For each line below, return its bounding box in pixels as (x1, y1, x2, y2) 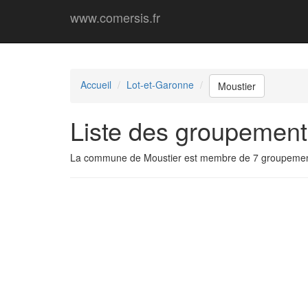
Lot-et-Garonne (126, 77, 194, 91)
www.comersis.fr (70, 8, 160, 26)
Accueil (80, 77, 111, 91)
